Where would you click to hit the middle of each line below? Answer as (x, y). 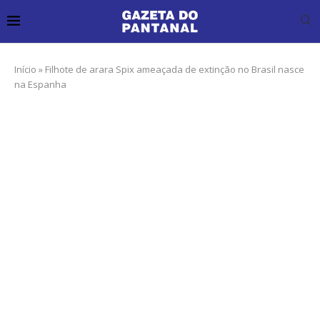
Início (25, 69)
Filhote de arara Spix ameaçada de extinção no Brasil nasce (175, 69)
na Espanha (40, 84)
